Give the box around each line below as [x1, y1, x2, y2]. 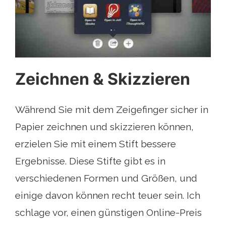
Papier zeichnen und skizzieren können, [15, 121, 194, 133]
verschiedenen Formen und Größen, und [15, 173, 197, 184]
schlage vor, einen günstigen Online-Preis [15, 207, 202, 218]
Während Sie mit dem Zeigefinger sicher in [15, 104, 208, 116]
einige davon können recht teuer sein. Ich [15, 190, 200, 201]
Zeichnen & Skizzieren [15, 69, 190, 89]
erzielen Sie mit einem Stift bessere [15, 138, 176, 150]
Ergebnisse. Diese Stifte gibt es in [15, 155, 165, 167]
